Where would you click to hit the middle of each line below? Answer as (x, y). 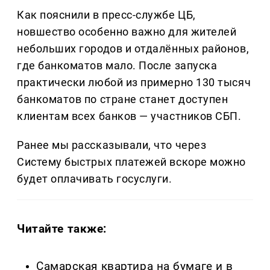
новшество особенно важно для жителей (127, 31)
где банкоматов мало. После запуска (117, 65)
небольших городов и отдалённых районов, (133, 48)
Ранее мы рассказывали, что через (112, 145)
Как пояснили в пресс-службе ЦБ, (106, 14)
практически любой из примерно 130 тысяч (134, 82)
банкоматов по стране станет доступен (123, 99)
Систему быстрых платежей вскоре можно (131, 162)
